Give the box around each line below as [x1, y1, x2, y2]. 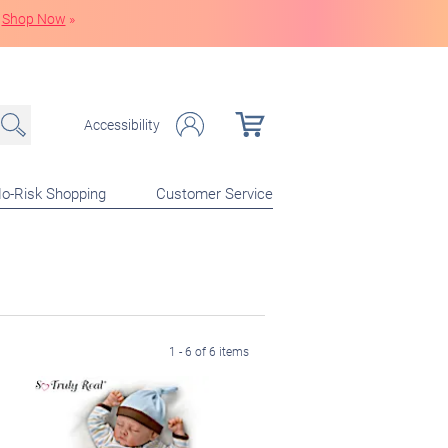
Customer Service [156, 182, 273, 203]
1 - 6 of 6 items [169, 343, 249, 359]
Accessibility [84, 114, 160, 134]
